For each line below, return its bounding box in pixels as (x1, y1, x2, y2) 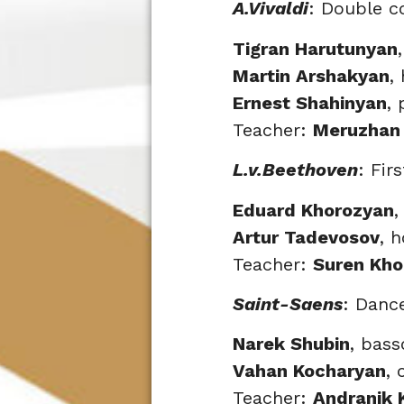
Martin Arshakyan (233, 64, 390, 87)
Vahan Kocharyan (233, 360, 386, 382)
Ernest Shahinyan (233, 91, 387, 114)
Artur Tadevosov (233, 225, 380, 248)
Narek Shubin (233, 333, 350, 355)
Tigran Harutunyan (233, 37, 398, 60)
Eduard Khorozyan (233, 198, 394, 221)
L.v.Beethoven (233, 159, 358, 181)
